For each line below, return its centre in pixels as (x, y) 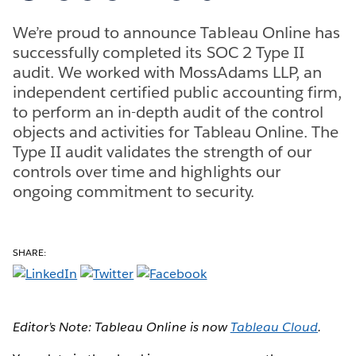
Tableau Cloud (274, 327)
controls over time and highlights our (147, 171)
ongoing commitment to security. (133, 191)
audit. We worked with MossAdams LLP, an (167, 72)
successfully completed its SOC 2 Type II (159, 52)
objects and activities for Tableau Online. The (176, 132)
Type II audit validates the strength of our (162, 151)
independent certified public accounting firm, (177, 92)
